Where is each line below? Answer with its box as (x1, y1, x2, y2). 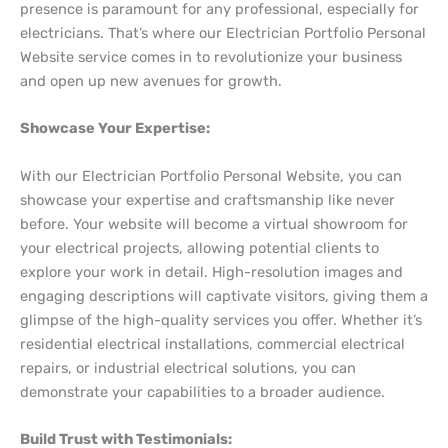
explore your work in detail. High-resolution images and (20, 262, 403, 281)
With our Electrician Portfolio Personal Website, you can (20, 166, 402, 185)
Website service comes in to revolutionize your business (20, 47, 402, 66)
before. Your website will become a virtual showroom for (20, 214, 408, 233)
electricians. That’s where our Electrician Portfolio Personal (20, 23, 426, 42)
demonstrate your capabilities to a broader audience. (20, 382, 385, 401)
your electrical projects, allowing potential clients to (20, 238, 379, 257)
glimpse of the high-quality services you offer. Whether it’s (20, 310, 422, 329)
